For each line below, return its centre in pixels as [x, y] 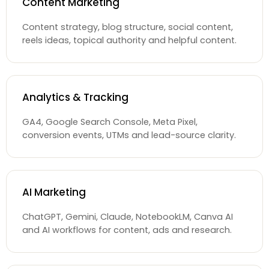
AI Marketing [54, 192]
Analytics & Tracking [75, 97]
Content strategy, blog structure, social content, [128, 27]
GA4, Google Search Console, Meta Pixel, [110, 122]
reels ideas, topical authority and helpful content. [129, 40]
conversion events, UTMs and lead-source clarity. [129, 135]
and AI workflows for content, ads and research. [127, 230]
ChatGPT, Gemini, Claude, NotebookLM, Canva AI [128, 216]
